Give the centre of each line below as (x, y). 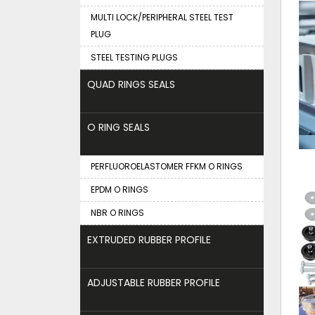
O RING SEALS (118, 127)
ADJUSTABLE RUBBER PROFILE (154, 283)
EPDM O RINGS (120, 189)
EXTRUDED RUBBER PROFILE (149, 240)
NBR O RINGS (117, 213)
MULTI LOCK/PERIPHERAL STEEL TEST (162, 17)
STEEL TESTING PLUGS (134, 57)
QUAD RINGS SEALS (131, 84)
